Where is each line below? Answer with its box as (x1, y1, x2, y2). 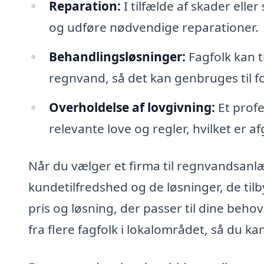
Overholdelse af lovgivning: (48, 98, 215, 115)
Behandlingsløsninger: (48, 48, 186, 65)
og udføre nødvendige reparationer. (48, 18, 259, 35)
